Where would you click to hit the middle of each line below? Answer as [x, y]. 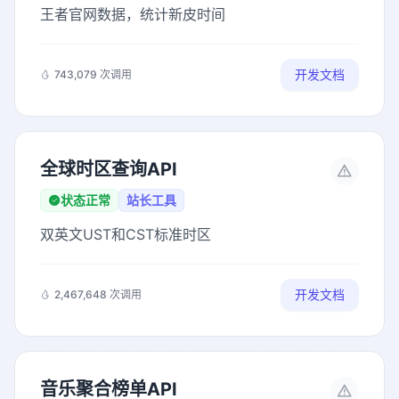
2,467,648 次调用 [98, 294]
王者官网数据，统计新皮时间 [133, 14]
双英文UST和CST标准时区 [126, 234]
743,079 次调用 [93, 74]
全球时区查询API [109, 169]
